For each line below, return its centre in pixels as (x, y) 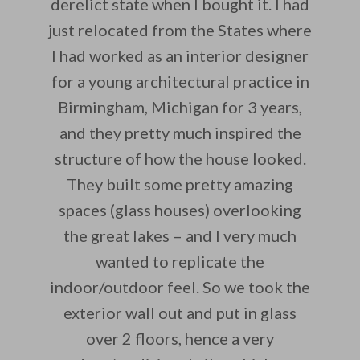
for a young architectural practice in (180, 82)
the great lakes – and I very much (180, 236)
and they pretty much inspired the (180, 133)
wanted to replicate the (180, 262)
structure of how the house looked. (180, 159)
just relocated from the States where (180, 30)
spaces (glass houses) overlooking (180, 210)
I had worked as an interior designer (180, 56)
